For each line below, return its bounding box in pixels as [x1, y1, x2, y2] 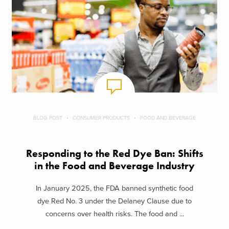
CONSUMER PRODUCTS [73, 114, 130, 121]
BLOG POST [33, 114, 62, 121]
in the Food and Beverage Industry [34, 159, 195, 172]
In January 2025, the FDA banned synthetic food [36, 184, 193, 193]
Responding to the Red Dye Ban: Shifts [26, 147, 203, 160]
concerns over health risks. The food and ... [45, 210, 184, 219]
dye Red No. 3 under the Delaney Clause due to [37, 197, 192, 206]
